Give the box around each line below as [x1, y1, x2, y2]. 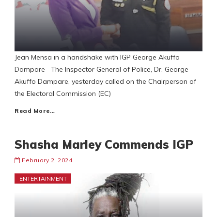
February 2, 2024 [22, 156, 72, 164]
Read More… [15, 107, 55, 115]
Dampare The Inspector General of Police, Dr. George [15, 65, 188, 74]
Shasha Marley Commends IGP [15, 137, 193, 152]
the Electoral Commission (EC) [15, 89, 111, 98]
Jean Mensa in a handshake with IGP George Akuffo [15, 53, 180, 62]
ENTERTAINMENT [19, 175, 67, 183]
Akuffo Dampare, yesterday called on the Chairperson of [15, 77, 196, 86]
